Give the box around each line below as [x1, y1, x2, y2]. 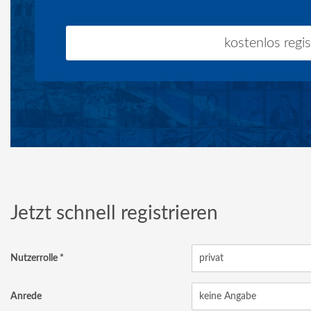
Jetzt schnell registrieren [10, 203, 218, 223]
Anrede [10, 292, 42, 301]
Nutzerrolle [10, 253, 58, 263]
